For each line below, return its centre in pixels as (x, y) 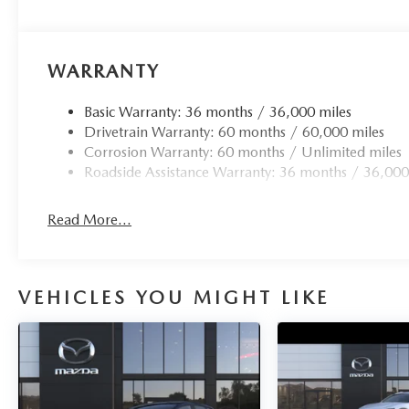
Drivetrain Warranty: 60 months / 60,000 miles (235, 132)
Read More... (90, 220)
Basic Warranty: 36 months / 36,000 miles (218, 112)
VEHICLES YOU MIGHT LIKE (174, 298)
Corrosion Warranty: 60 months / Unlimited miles (243, 152)
